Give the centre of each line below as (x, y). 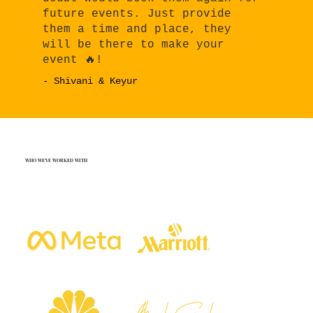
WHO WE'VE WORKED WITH (56, 160)
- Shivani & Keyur (90, 81)
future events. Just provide (137, 14)
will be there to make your (134, 45)
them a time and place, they (137, 30)
